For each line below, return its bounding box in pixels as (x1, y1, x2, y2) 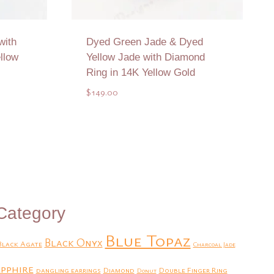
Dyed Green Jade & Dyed (86, 36, 203, 48)
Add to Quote (123, 117, 191, 131)
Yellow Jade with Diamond (86, 51, 205, 64)
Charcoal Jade (193, 239, 235, 248)
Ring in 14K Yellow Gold (86, 67, 195, 79)
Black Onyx (44, 234, 103, 250)
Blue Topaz (105, 228, 191, 251)
